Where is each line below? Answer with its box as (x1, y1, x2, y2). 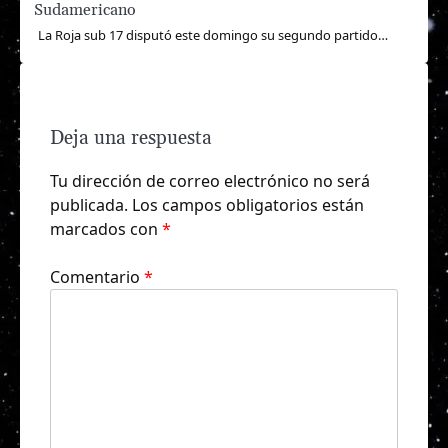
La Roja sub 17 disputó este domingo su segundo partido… (38, 26, 388, 45)
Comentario (50, 266, 144, 289)
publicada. (50, 194, 128, 217)
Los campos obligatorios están (132, 194, 364, 217)
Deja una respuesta (50, 127, 212, 151)
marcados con (50, 218, 162, 241)
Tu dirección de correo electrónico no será (50, 170, 370, 193)
